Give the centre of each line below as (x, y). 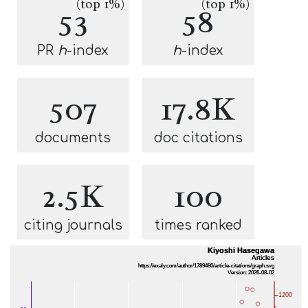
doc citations (198, 138)
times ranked (198, 225)
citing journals (73, 225)
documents (73, 138)
